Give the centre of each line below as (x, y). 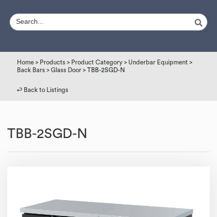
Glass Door (66, 70)
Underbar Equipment (158, 62)
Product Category (97, 62)
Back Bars (31, 70)
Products (53, 62)
